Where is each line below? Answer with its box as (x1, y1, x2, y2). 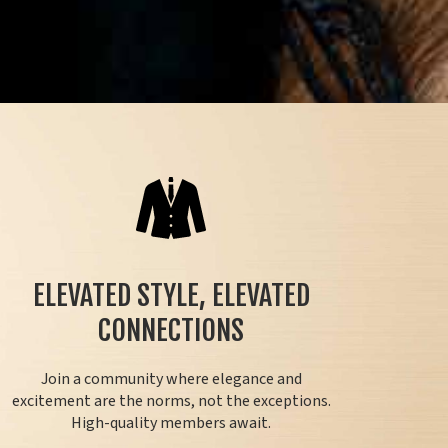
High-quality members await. (71, 412, 271, 435)
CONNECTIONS (98, 313, 244, 349)
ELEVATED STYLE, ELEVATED (32, 278, 310, 314)
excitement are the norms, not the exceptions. (11, 390, 331, 413)
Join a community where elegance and (40, 368, 302, 391)
